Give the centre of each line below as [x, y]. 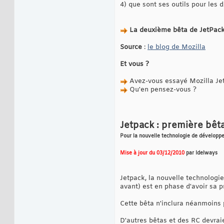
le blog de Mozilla [176, 47]
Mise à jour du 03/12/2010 [152, 153]
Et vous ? [134, 64]
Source [131, 47]
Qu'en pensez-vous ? [162, 90]
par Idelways [201, 153]
